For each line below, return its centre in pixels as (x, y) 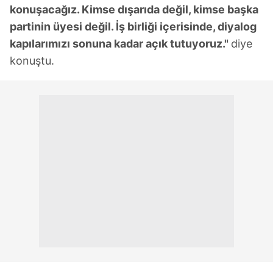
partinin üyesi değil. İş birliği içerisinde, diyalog (133, 27)
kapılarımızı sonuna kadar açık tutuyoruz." (120, 44)
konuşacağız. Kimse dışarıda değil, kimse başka (134, 10)
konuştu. (32, 61)
